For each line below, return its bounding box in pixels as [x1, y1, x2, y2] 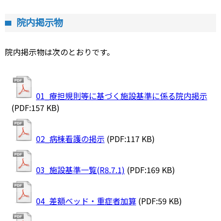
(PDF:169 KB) [127, 163, 175, 176]
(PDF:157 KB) [11, 101, 60, 113]
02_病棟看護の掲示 [36, 132, 105, 145]
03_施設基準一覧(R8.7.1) [36, 163, 125, 176]
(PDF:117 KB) [107, 132, 155, 145]
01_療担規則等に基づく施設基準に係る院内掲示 [36, 89, 207, 102]
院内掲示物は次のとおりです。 [5, 45, 114, 58]
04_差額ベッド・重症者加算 [36, 194, 136, 207]
